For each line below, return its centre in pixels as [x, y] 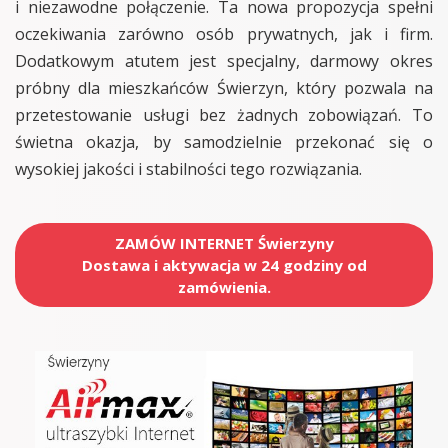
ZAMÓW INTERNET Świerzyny [224, 243]
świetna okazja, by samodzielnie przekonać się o [224, 142]
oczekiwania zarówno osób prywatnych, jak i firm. [224, 34]
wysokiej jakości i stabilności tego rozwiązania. [188, 169]
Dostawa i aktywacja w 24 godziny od [224, 265]
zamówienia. [224, 287]
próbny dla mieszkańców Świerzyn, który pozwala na [224, 88]
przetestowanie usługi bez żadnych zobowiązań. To [224, 115]
